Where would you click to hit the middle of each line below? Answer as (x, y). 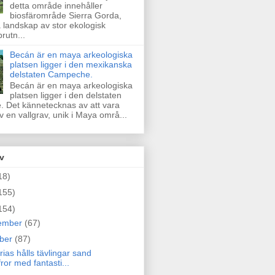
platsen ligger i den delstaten (65, 95)
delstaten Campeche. (51, 74)
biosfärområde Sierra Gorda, (65, 15)
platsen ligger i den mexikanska (71, 64)
